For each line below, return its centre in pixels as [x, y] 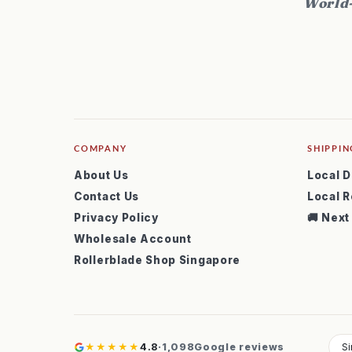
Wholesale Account [133, 239]
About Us [101, 175]
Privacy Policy [116, 218]
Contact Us [106, 196]
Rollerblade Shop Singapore [158, 260]
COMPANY [101, 148]
